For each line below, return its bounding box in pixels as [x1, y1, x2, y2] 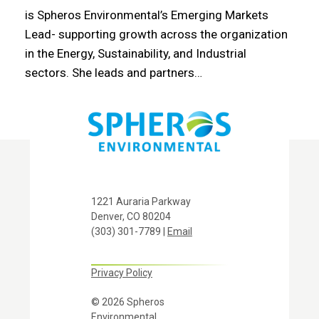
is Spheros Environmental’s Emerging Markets [24, 8, 268, 23]
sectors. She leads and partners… [24, 66, 202, 80]
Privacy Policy [90, 267, 152, 279]
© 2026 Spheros [90, 296, 164, 308]
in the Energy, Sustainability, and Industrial [24, 46, 246, 61]
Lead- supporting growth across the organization [24, 27, 288, 42]
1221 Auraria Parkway [90, 196, 191, 208]
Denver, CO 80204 [90, 211, 171, 223]
